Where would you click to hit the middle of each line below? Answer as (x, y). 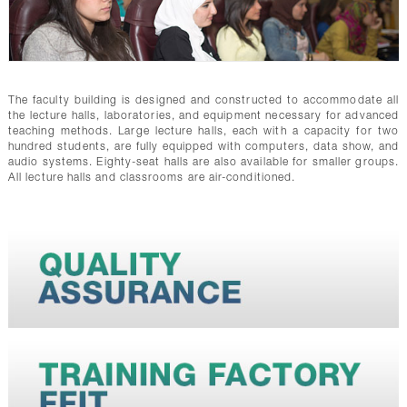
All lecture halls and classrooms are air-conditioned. (152, 178)
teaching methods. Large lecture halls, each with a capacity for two (203, 131)
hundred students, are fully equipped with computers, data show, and (203, 147)
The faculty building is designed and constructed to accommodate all (203, 100)
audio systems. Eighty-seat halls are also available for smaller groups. (203, 162)
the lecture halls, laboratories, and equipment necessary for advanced (203, 116)
